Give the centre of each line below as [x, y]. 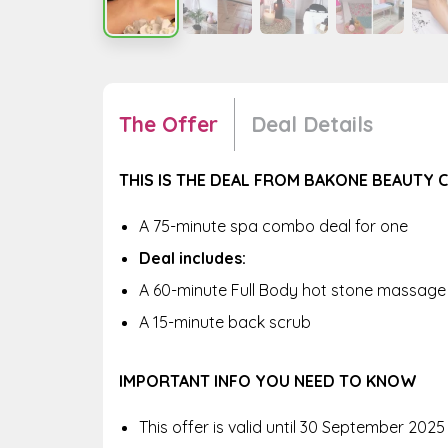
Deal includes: [192, 257]
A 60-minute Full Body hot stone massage [292, 289]
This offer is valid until [219, 426]
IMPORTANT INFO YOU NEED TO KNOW [270, 380]
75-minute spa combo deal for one [280, 225]
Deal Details [312, 124]
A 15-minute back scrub [225, 321]
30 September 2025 [372, 426]
